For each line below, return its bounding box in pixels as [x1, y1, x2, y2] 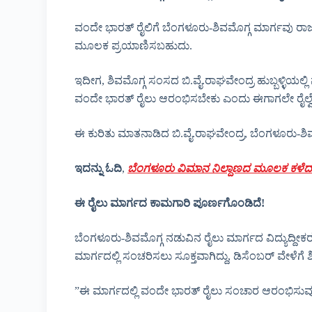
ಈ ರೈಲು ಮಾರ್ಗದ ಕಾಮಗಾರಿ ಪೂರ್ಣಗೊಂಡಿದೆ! [75, 197, 265, 210]
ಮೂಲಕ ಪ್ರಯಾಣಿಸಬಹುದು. [75, 40, 193, 52]
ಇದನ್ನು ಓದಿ [75, 162, 123, 175]
